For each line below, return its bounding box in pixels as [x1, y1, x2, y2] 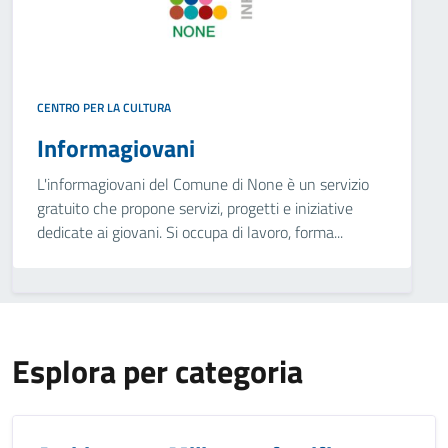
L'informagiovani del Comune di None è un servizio [37, 172, 369, 196]
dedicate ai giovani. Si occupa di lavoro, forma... [37, 220, 343, 244]
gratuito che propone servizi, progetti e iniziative [37, 196, 353, 220]
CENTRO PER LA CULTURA [37, 98, 171, 117]
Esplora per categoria [12, 347, 303, 395]
